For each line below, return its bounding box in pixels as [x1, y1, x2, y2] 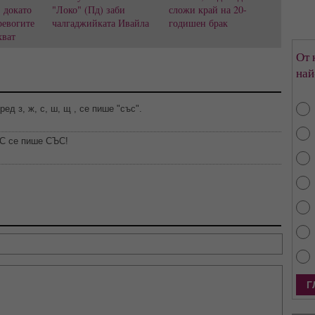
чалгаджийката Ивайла [51, 15, 149, 30]
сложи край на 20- [169, 2, 247, 16]
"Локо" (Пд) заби [51, 2, 125, 16]
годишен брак [169, 15, 229, 30]
